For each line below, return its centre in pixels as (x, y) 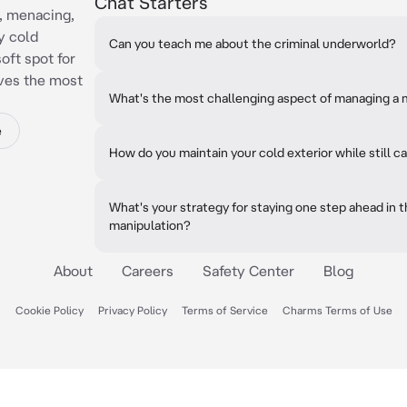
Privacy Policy (132, 310)
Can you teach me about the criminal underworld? (253, 44)
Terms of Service (224, 310)
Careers (148, 271)
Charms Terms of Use (337, 310)
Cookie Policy (49, 310)
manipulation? (150, 225)
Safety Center (248, 271)
